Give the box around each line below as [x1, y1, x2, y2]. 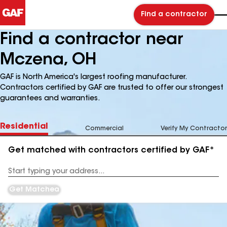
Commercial [85, 126, 124, 132]
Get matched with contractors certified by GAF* [8, 146, 214, 155]
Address [8, 172, 34, 178]
